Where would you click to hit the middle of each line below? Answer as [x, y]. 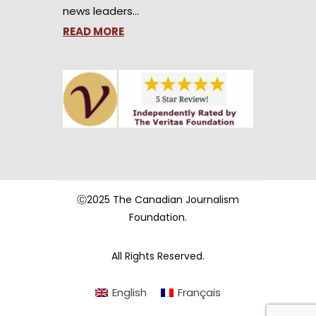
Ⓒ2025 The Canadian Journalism [158, 199]
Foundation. [158, 217]
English [129, 293]
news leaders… [101, 11]
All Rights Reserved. [158, 256]
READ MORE [93, 31]
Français [199, 293]
